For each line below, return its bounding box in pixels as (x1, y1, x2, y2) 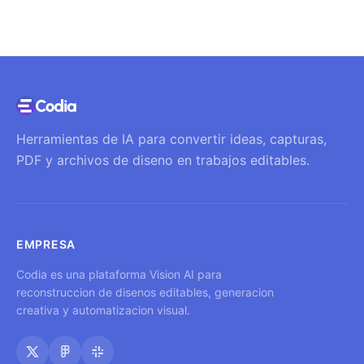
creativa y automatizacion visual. (16, 302, 190, 317)
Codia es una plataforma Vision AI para (16, 266, 222, 281)
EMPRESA (16, 236, 76, 251)
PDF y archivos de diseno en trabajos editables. (16, 151, 310, 168)
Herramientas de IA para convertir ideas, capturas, (16, 130, 327, 147)
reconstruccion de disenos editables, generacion (16, 284, 274, 299)
